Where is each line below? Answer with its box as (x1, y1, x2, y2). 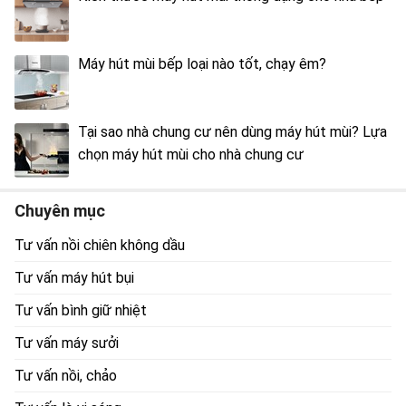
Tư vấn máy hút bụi (14, 269, 134, 287)
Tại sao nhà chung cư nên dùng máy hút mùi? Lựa (78, 123, 387, 141)
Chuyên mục (14, 201, 105, 221)
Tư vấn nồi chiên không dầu (14, 237, 185, 255)
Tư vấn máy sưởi (14, 334, 119, 353)
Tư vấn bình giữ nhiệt (14, 302, 147, 320)
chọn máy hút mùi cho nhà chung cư (78, 146, 304, 164)
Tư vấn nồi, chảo (14, 367, 117, 385)
